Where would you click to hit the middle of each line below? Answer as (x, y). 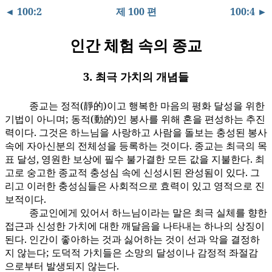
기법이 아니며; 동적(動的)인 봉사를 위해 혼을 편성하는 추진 (135, 119)
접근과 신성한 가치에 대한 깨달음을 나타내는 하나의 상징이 (135, 226)
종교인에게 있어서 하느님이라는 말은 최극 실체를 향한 (148, 213)
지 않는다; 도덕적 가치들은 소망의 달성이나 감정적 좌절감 (131, 253)
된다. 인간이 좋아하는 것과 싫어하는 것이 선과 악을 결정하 (132, 240)
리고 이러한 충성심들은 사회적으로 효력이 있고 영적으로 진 (135, 186)
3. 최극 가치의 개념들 (136, 76)
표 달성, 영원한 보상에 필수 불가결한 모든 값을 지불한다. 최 (135, 159)
